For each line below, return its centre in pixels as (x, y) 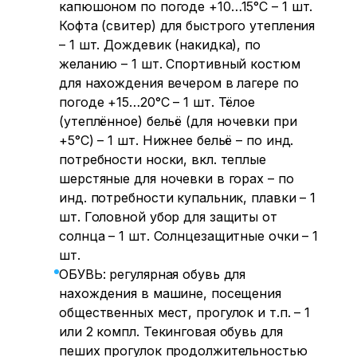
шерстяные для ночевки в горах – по (177, 178)
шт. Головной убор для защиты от (168, 217)
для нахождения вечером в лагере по (179, 83)
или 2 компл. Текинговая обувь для (171, 331)
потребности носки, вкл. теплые (163, 159)
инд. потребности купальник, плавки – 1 (188, 198)
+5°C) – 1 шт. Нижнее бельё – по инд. (177, 140)
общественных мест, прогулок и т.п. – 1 (185, 312)
